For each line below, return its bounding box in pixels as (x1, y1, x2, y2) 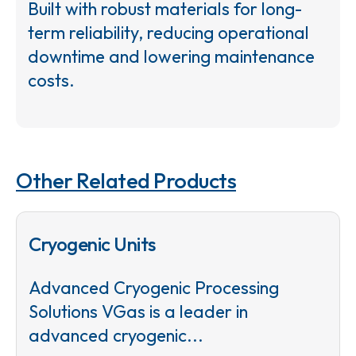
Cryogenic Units (29, 231, 156, 256)
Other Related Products (16, 166, 236, 194)
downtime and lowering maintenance (28, 44, 315, 68)
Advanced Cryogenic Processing (29, 276, 279, 299)
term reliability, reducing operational (28, 21, 309, 44)
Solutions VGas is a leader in (29, 300, 248, 323)
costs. (28, 68, 75, 91)
